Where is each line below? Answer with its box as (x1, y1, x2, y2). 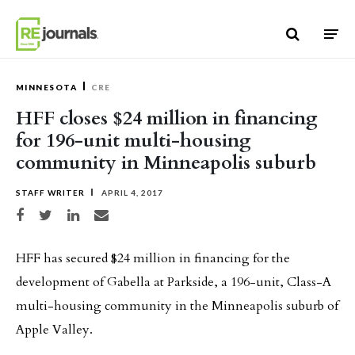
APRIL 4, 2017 (99, 188, 163, 197)
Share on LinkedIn (67, 208, 125, 217)
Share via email (94, 208, 143, 217)
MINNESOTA (16, 82, 78, 92)
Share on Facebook (15, 208, 75, 217)
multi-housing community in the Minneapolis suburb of (16, 297, 338, 315)
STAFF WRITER (16, 188, 85, 197)
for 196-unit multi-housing (16, 128, 251, 154)
